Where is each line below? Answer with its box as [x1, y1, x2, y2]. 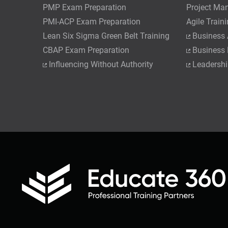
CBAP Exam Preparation [43, 45, 130, 55]
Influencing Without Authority [49, 59, 154, 69]
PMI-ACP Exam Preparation [43, 16, 141, 26]
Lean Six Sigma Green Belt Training [43, 31, 170, 41]
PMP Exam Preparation [43, 2, 127, 12]
